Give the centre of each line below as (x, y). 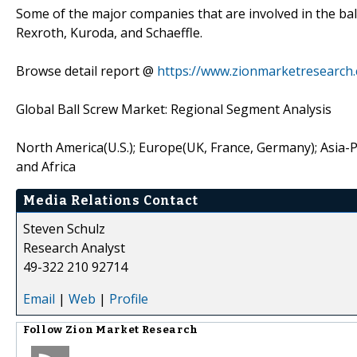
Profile (129, 298)
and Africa (46, 166)
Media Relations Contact (111, 200)
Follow (44, 330)
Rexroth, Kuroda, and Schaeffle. (109, 32)
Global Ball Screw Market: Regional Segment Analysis (174, 109)
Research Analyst (74, 247)
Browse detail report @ (86, 71)
